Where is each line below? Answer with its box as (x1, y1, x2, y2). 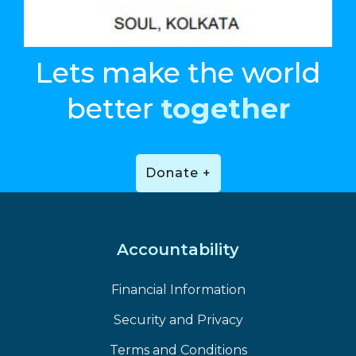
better (66, 91, 161, 126)
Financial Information (110, 282, 246, 297)
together (160, 91, 290, 126)
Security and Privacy (113, 312, 243, 327)
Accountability (117, 240, 239, 259)
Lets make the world (35, 56, 321, 90)
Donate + (145, 165, 211, 180)
